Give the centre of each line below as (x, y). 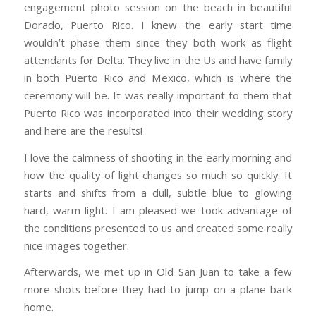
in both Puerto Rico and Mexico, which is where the (158, 77)
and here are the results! (83, 130)
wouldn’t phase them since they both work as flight (158, 42)
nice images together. (76, 245)
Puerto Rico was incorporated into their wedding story (158, 113)
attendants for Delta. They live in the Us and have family (158, 60)
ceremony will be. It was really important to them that (158, 95)
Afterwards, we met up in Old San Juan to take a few (158, 272)
